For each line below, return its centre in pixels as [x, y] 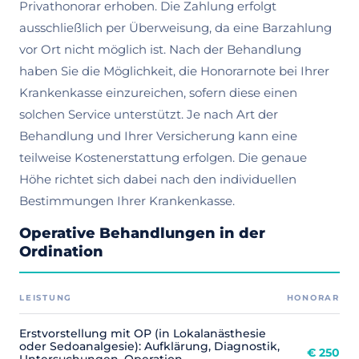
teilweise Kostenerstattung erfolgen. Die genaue [163, 158]
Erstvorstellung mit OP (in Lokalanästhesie [143, 333]
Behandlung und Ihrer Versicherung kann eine [158, 136]
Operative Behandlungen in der [142, 233]
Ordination [61, 251]
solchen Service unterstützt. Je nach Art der [149, 115]
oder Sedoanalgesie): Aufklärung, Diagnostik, [149, 346]
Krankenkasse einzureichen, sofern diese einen [158, 93]
